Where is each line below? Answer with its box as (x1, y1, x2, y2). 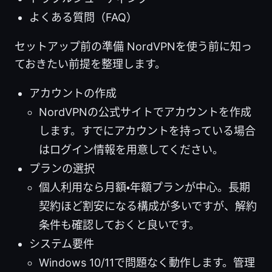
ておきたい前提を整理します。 (15, 58, 166, 71)
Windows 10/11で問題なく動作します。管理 (39, 256, 255, 270)
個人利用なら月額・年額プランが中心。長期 (39, 181, 250, 194)
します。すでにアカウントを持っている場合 (39, 124, 256, 138)
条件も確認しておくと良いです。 (39, 219, 200, 232)
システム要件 (29, 237, 94, 251)
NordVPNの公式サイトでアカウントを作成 (39, 106, 251, 119)
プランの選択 (29, 162, 95, 175)
